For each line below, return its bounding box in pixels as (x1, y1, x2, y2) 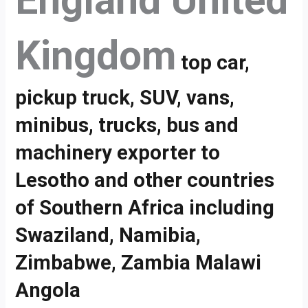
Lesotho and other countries (15, 168, 275, 192)
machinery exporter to (15, 141, 221, 165)
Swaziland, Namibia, (15, 223, 201, 247)
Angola (15, 278, 81, 302)
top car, (176, 51, 250, 75)
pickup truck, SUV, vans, (15, 86, 235, 110)
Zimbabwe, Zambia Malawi (15, 251, 262, 275)
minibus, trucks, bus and (15, 113, 239, 137)
